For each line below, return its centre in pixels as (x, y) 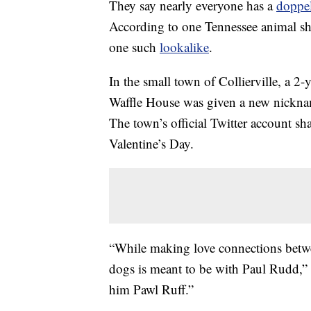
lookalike (184, 47)
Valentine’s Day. (151, 144)
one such (134, 47)
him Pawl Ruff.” (151, 289)
